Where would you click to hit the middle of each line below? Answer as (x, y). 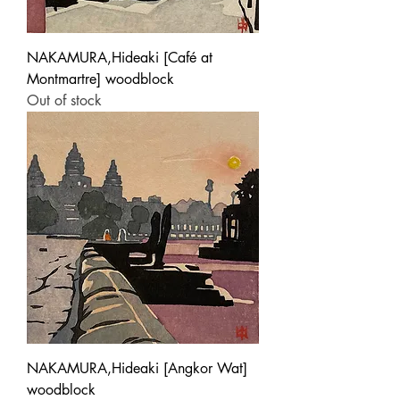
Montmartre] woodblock (100, 79)
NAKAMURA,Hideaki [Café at (120, 57)
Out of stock (64, 100)
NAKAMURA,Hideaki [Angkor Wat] (137, 368)
